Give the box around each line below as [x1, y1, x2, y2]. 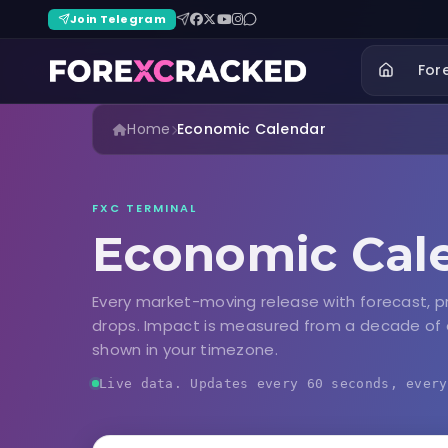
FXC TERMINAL [92, 200, 197, 216]
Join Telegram [70, 10, 166, 27]
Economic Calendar [176, 119, 326, 139]
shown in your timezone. [92, 339, 278, 360]
